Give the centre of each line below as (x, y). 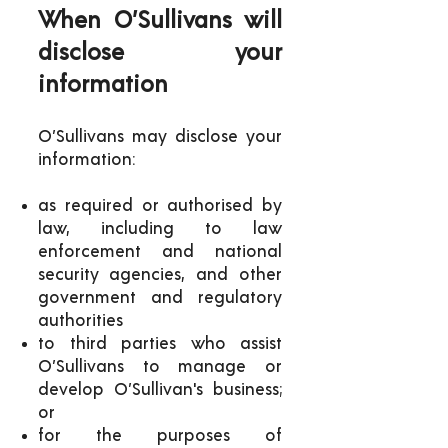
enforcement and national (160, 251)
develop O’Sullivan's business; (160, 389)
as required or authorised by (160, 205)
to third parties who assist (160, 343)
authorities (80, 320)
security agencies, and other (160, 274)
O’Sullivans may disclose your (160, 136)
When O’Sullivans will (160, 21)
